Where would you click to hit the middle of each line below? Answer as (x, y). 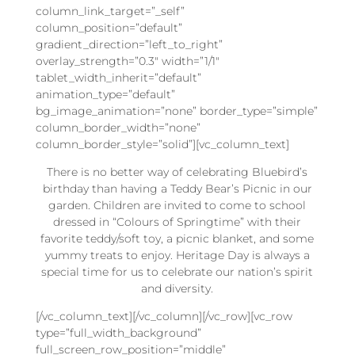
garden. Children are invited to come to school (177, 205)
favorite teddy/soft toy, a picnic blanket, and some (177, 238)
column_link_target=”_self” (110, 11)
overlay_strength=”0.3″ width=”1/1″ (127, 61)
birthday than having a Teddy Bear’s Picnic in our (177, 188)
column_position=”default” (109, 27)
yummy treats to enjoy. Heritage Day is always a (177, 255)
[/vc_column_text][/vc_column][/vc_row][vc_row (164, 316)
